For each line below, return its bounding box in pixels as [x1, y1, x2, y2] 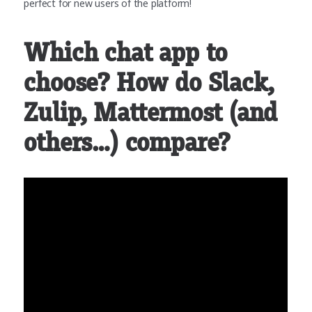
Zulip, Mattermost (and [24, 98, 278, 127]
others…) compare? [24, 128, 231, 157]
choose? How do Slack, [24, 68, 274, 97]
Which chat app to [24, 38, 228, 67]
